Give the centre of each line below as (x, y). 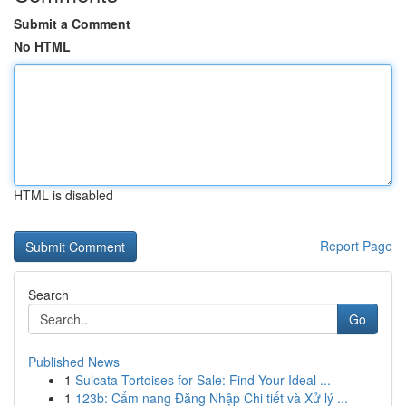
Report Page (356, 246)
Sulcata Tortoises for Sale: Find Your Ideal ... (203, 380)
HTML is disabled (63, 195)
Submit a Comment (72, 24)
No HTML (42, 46)
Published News (74, 362)
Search (48, 295)
